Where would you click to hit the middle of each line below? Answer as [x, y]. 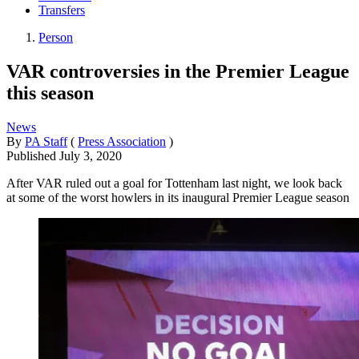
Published [33, 155]
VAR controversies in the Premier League [178, 71]
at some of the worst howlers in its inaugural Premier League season [178, 197]
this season [50, 93]
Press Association [122, 141]
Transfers [62, 10]
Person [56, 38]
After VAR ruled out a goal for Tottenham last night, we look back [174, 183]
